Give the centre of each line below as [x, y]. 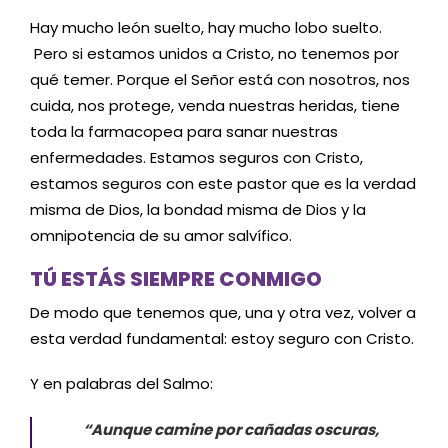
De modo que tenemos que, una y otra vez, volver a [223, 312]
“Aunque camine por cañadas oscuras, [231, 429]
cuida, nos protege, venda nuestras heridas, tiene [215, 106]
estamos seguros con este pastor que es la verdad [223, 184]
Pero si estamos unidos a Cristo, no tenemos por [214, 54]
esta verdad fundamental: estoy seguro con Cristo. [222, 338]
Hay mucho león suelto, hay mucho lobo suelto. [206, 28]
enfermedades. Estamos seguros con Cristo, [196, 158]
